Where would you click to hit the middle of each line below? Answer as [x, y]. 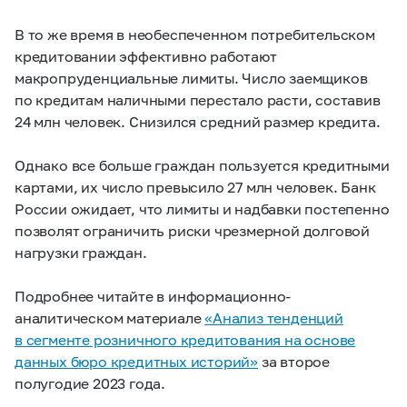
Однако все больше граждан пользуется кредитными [202, 165]
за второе [294, 361]
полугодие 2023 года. [90, 383]
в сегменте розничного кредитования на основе [185, 339]
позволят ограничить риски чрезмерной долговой [192, 230]
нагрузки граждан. [81, 252]
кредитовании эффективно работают [146, 56]
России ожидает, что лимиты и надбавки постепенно [202, 208]
